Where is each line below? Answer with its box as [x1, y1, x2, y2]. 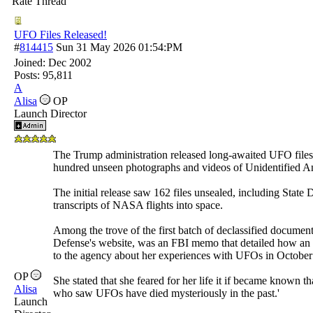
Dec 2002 [48, 56, 92, 68]
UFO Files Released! [14, 28, 107, 41]
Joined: [14, 56, 48, 68]
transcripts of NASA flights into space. [53, 198, 223, 211]
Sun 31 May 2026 [56, 41, 136, 53]
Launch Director [14, 107, 87, 119]
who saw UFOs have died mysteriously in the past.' [53, 286, 279, 299]
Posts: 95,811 [14, 68, 73, 81]
